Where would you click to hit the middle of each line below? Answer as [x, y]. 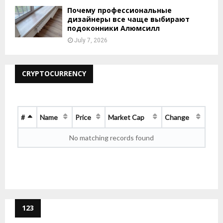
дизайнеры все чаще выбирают [128, 19]
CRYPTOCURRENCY [54, 73]
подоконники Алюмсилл [113, 28]
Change [177, 117]
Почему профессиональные [119, 10]
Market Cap [126, 117]
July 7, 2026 [91, 40]
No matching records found [111, 137]
